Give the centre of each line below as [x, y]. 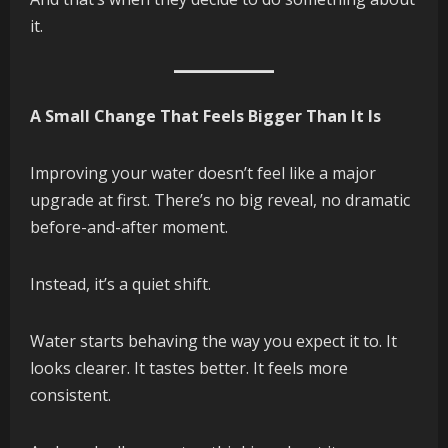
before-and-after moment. [129, 227]
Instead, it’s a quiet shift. [120, 284]
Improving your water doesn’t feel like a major [203, 173]
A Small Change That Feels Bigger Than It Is [205, 116]
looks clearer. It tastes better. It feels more [189, 368]
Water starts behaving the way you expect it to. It [213, 341]
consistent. [70, 395]
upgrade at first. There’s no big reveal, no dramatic [220, 200]
